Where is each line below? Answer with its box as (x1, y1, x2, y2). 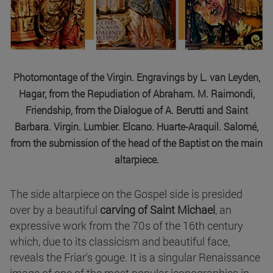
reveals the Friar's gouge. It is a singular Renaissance (10, 250, 260, 265)
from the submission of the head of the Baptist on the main (10, 136, 263, 150)
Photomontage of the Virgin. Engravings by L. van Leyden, (13, 71, 260, 84)
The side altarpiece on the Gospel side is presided (10, 186, 243, 202)
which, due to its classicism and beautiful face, (10, 234, 230, 249)
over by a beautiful (10, 202, 97, 218)
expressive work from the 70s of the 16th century (10, 218, 243, 233)
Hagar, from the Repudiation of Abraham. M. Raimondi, (18, 87, 255, 101)
